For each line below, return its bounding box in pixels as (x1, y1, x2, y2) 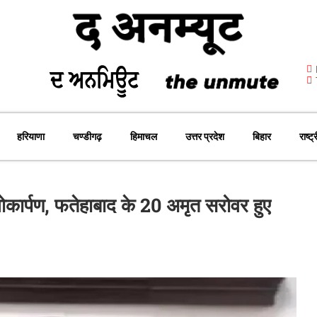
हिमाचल (130, 131, 157, 143)
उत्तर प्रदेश (185, 131, 224, 143)
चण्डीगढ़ (73, 131, 102, 143)
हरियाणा (17, 131, 45, 143)
